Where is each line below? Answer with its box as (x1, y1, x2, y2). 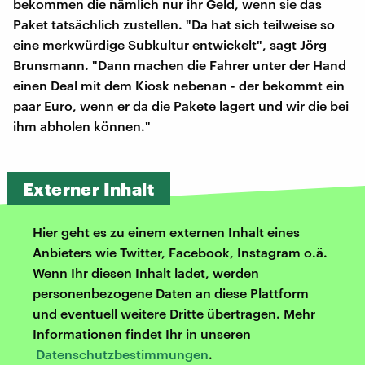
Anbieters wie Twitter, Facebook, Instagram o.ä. (33, 244, 328, 260)
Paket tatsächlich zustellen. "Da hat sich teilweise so (13, 15, 335, 32)
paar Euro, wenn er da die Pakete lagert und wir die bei (13, 97, 349, 113)
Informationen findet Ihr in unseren (33, 325, 251, 341)
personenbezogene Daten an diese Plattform (33, 284, 309, 301)
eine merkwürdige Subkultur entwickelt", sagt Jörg (13, 36, 327, 52)
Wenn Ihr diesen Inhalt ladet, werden (33, 264, 259, 280)
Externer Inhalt (23, 178, 154, 199)
